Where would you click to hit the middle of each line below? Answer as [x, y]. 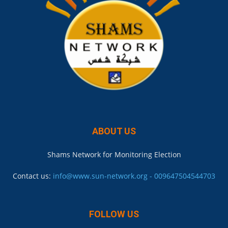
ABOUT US [114, 131]
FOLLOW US [114, 214]
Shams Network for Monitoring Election [114, 155]
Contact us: [33, 176]
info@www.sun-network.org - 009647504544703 [134, 176]
